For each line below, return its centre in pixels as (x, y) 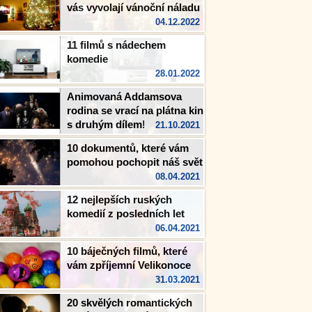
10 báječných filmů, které (127, 251)
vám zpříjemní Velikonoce (129, 265)
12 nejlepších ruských (119, 200)
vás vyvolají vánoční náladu (133, 7)
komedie (87, 59)
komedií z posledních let (126, 213)
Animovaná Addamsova (124, 96)
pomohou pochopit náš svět (135, 162)
